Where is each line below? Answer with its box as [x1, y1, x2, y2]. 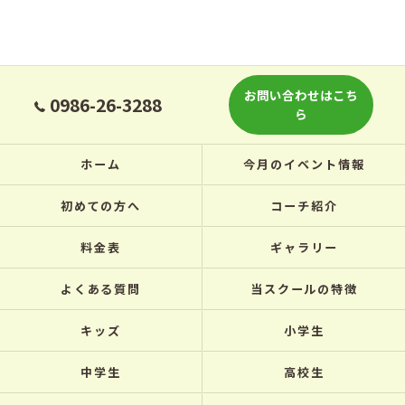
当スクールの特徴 [250, 280, 359, 297]
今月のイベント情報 [243, 155, 365, 173]
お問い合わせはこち [243, 86, 358, 104]
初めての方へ [60, 197, 142, 214]
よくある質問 [60, 280, 142, 297]
